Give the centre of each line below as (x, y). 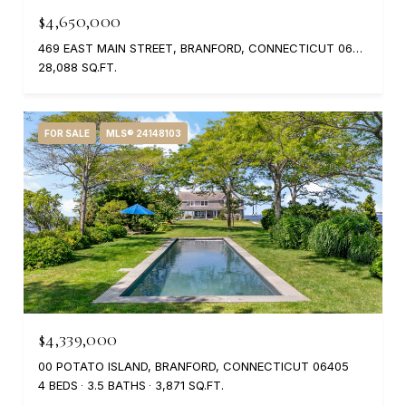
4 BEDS (58, 385)
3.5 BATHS (116, 385)
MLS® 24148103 (144, 134)
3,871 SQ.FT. (189, 385)
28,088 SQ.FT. (77, 68)
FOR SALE (67, 134)
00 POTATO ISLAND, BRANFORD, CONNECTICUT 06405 (193, 366)
